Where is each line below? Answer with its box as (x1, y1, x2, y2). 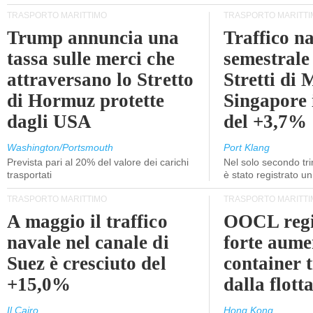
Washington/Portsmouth (7, 142, 113, 153)
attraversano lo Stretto (7, 69, 194, 90)
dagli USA (7, 111, 92, 132)
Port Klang (224, 142, 270, 153)
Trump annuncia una (7, 27, 180, 48)
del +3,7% (224, 111, 307, 132)
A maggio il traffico (7, 211, 168, 232)
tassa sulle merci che (7, 48, 175, 69)
